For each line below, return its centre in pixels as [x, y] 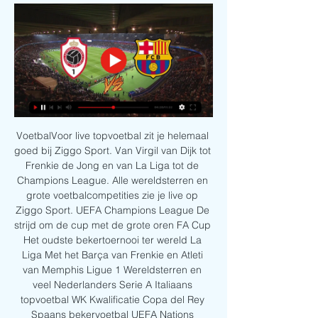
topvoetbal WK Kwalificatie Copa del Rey [112, 300]
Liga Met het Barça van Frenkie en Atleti [112, 255]
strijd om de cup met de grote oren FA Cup [113, 225]
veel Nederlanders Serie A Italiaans [112, 285]
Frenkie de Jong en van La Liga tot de [112, 166]
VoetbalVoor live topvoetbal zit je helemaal [112, 136]
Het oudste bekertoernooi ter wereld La [112, 240]
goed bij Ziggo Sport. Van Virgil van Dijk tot [113, 151]
